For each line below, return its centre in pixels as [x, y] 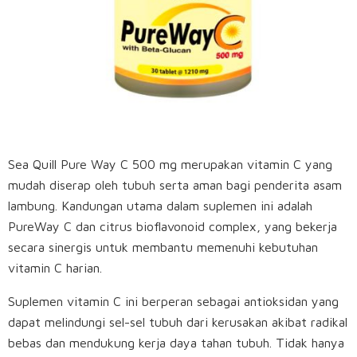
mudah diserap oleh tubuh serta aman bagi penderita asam [175, 185]
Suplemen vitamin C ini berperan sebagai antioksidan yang [173, 302]
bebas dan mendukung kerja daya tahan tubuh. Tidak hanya [176, 343]
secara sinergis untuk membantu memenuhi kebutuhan [163, 247]
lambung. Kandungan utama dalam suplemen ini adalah [160, 206]
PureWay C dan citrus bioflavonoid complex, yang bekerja [173, 227]
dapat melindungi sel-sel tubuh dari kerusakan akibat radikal [178, 322]
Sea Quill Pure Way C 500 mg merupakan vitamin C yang [170, 165]
